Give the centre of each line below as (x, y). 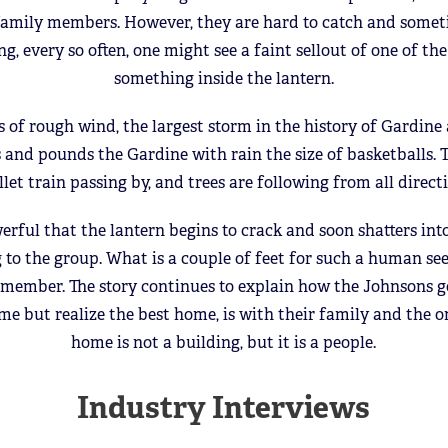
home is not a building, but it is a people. (224, 342)
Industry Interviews (224, 407)
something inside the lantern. (223, 78)
